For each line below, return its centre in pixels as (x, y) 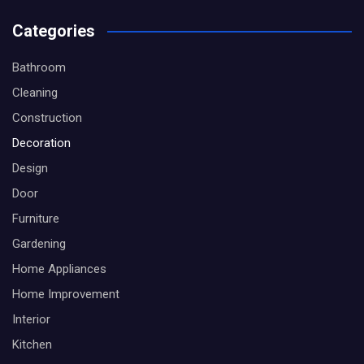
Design (30, 168)
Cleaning (35, 93)
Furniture (36, 219)
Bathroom (39, 67)
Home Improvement (66, 294)
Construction (47, 118)
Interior (31, 319)
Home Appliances (59, 269)
